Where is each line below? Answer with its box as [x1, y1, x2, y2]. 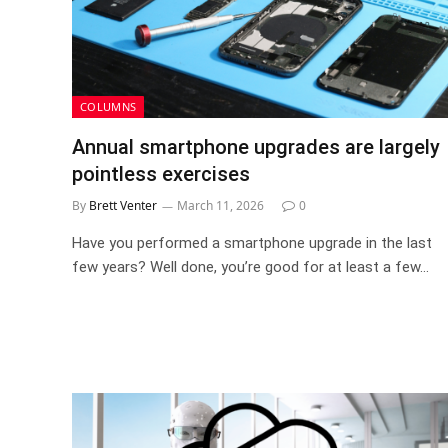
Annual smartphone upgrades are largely [72, 135, 440, 159]
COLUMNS [80, 99, 137, 114]
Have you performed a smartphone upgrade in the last [72, 234, 432, 252]
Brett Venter [89, 197, 157, 214]
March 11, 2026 [177, 197, 264, 214]
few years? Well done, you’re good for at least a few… [72, 258, 429, 276]
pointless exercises [72, 162, 250, 186]
